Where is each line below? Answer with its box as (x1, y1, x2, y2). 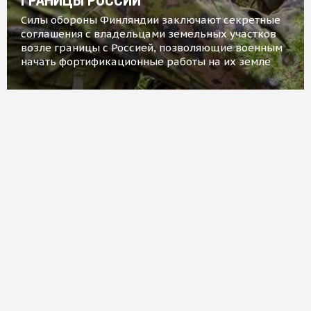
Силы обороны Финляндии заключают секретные (21, 12, 280, 26)
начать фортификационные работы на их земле (21, 54, 271, 68)
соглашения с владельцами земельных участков (21, 26, 276, 40)
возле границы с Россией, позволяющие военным (21, 40, 283, 54)
